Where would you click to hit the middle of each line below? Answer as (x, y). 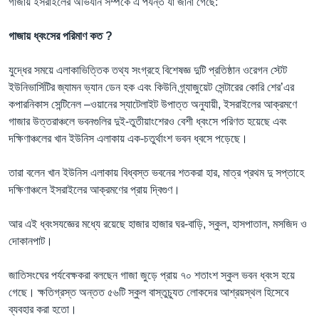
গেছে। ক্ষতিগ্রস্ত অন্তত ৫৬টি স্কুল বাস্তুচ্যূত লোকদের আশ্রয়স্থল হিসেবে (148, 292)
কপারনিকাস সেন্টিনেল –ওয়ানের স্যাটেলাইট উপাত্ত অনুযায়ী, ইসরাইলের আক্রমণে (153, 104)
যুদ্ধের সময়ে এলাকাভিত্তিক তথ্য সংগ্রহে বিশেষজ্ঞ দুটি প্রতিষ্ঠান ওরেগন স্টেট (148, 70)
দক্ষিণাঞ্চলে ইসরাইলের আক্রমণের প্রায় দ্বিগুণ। (94, 189)
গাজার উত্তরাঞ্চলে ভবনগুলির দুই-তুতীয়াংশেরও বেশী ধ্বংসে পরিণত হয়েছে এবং (148, 121)
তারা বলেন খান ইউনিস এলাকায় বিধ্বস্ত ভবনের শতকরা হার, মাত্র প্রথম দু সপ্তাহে (156, 172)
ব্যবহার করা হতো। (43, 309)
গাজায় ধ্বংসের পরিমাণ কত (56, 36)
